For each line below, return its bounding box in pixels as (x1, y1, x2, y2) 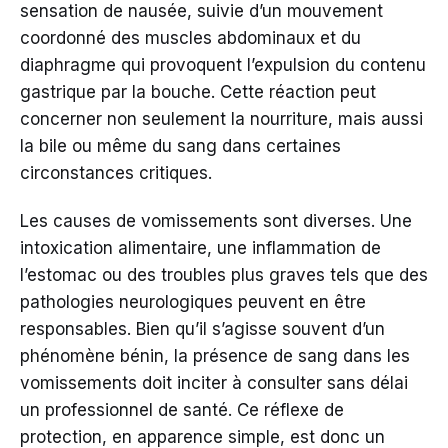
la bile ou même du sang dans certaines (20, 136, 341, 157)
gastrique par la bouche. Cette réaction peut (20, 82, 376, 103)
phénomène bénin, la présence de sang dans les (20, 346, 410, 367)
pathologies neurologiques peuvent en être (20, 292, 366, 313)
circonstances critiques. (20, 163, 212, 184)
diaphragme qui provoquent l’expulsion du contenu (20, 55, 426, 76)
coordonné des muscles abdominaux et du (20, 28, 361, 49)
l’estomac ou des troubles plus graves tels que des (20, 265, 428, 286)
